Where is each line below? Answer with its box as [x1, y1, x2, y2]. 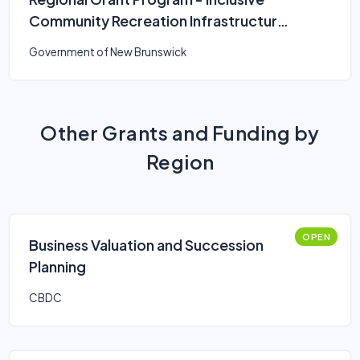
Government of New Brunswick [29, 45, 186, 59]
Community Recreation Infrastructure [29, 11, 286, 30]
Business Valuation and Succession [29, 235, 264, 254]
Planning [29, 257, 86, 276]
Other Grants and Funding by [40, 121, 320, 145]
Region [145, 149, 215, 174]
